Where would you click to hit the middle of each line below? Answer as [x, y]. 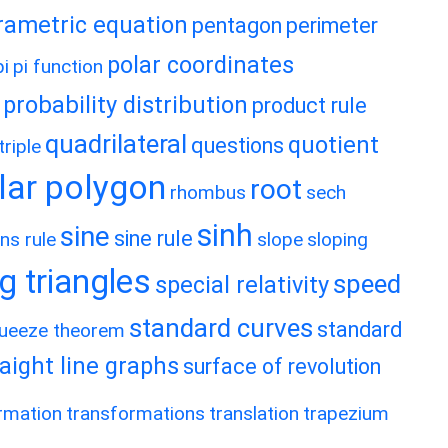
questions [237, 145]
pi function [58, 66]
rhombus [208, 192]
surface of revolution [282, 366]
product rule [309, 105]
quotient [333, 145]
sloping [337, 239]
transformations [135, 413]
